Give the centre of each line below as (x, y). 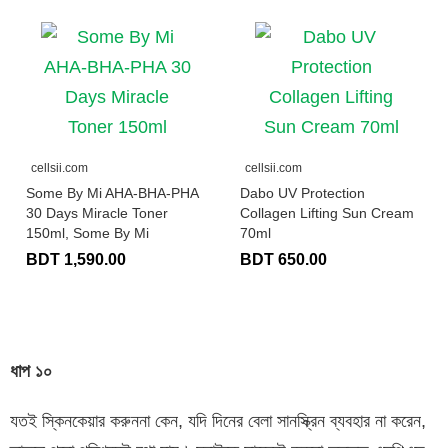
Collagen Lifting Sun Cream (327, 212)
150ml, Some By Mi (87, 232)
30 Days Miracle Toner (97, 212)
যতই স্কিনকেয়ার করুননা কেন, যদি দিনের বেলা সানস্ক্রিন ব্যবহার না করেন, (218, 420)
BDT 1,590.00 (76, 259)
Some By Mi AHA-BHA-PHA (112, 192)
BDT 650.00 (283, 259)
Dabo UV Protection (302, 192)
